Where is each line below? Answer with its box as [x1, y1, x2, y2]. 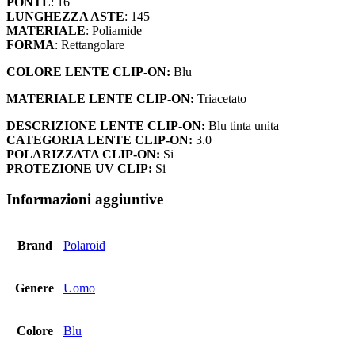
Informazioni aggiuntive [6, 191, 163, 208]
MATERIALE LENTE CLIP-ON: [6, 92, 194, 106]
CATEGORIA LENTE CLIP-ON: [6, 133, 193, 147]
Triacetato [194, 92, 246, 106]
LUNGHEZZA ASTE [6, 10, 124, 24]
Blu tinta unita [205, 119, 279, 133]
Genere [15, 281, 54, 295]
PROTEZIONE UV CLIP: [6, 162, 152, 176]
